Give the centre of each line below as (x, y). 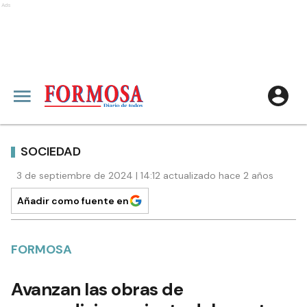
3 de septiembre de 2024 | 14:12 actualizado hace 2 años (145, 175)
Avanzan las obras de (97, 289)
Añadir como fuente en (73, 201)
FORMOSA (41, 249)
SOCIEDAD (51, 151)
